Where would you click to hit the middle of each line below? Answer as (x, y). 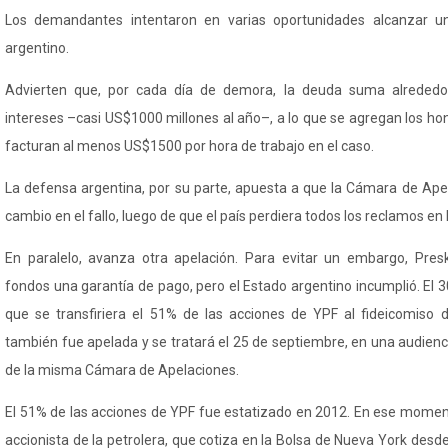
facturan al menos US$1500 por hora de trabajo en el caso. (189, 146)
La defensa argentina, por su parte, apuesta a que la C (180, 188)
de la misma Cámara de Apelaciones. (122, 370)
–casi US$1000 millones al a (156, 118)
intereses (36, 118)
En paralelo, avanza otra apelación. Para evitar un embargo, (210, 258)
